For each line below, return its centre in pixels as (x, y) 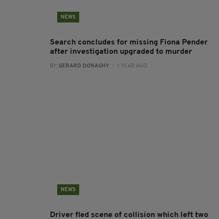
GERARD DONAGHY (84, 66)
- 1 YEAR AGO (128, 66)
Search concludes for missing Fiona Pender (129, 43)
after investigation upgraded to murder (121, 52)
